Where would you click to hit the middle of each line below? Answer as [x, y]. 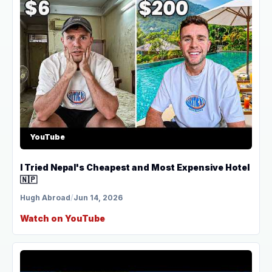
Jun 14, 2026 [98, 197]
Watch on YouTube [63, 218]
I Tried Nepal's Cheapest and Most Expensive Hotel [135, 167]
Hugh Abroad [45, 197]
